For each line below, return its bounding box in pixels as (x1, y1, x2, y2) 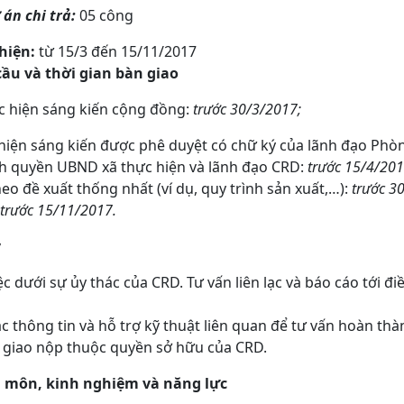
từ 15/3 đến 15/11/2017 (39, 41, 197, 62)
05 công (76, 5, 133, 26)
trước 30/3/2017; (193, 99, 301, 120)
